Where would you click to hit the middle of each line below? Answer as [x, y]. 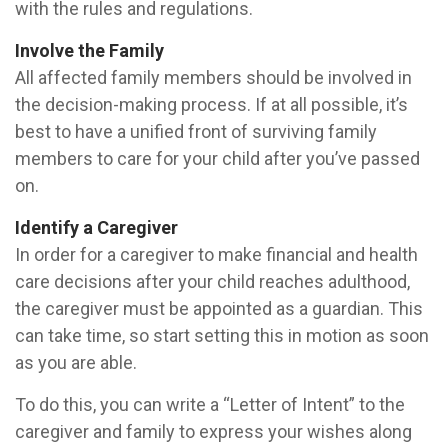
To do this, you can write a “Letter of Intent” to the [210, 404]
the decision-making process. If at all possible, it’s [211, 104]
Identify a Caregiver [96, 227]
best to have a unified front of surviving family [196, 131]
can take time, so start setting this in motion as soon [222, 335]
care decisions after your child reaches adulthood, [212, 281]
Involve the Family [89, 50]
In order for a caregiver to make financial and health [216, 254]
